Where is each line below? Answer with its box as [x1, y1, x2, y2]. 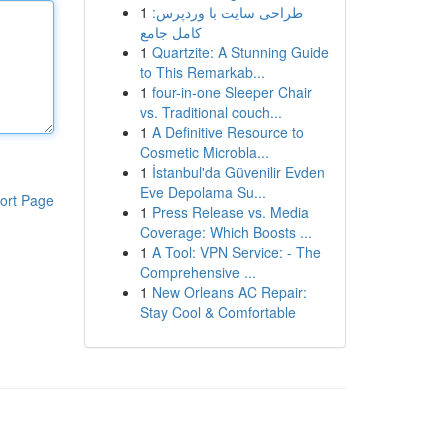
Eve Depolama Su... [139, 182, 266, 202]
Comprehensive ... [139, 262, 256, 282]
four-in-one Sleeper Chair [151, 82, 312, 102]
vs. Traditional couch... [139, 102, 282, 122]
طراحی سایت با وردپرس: [151, 2, 303, 22]
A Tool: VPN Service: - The [151, 242, 321, 262]
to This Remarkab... [139, 62, 265, 82]
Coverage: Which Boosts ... [139, 222, 312, 242]
